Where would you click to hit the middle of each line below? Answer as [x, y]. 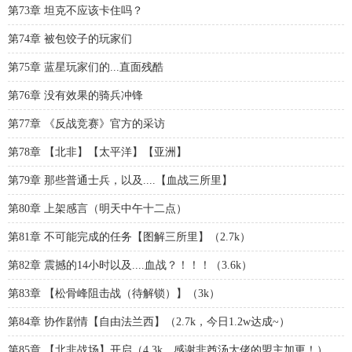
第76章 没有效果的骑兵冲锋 [75, 95]
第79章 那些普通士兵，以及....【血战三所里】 [120, 180]
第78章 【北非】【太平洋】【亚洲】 [97, 152]
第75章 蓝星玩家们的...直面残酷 [86, 67]
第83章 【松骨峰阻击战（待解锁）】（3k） [114, 293]
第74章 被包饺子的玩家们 [70, 39]
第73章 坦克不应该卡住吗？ [75, 11]
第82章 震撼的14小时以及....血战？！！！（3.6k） [130, 265]
